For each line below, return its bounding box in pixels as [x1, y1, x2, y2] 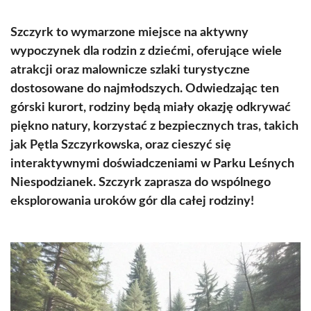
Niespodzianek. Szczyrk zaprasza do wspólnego [10, 176, 271, 189]
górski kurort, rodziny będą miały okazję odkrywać [10, 101, 291, 114]
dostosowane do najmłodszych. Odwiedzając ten [10, 83, 279, 95]
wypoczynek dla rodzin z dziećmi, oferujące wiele [10, 45, 282, 58]
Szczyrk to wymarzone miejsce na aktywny [10, 26, 249, 39]
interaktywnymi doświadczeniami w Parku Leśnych [10, 158, 294, 170]
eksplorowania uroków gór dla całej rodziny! [10, 195, 254, 208]
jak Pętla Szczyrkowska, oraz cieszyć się [10, 139, 231, 151]
